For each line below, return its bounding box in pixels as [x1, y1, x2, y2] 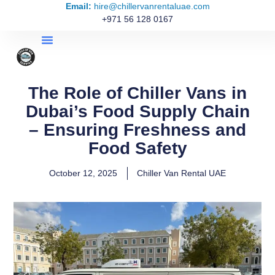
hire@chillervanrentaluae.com [91, 1, 210, 11]
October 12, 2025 [49, 168, 117, 178]
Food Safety [88, 139, 187, 158]
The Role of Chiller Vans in [28, 83, 247, 103]
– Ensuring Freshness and [29, 120, 246, 139]
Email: [65, 1, 91, 11]
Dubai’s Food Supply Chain [25, 102, 250, 121]
